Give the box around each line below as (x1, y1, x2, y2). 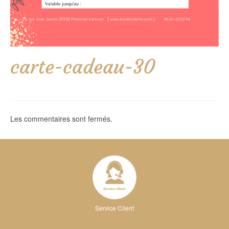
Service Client (95, 203, 134, 212)
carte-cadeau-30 (10, 54, 155, 79)
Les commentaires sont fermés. (10, 113, 112, 124)
